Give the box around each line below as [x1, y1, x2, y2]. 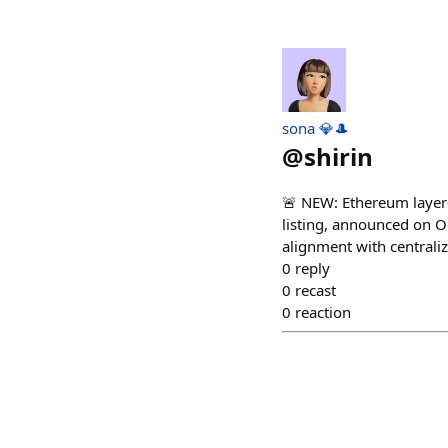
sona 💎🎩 [282, 118, 349, 138]
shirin [304, 140, 373, 173]
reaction [295, 302, 351, 322]
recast [295, 280, 336, 300]
